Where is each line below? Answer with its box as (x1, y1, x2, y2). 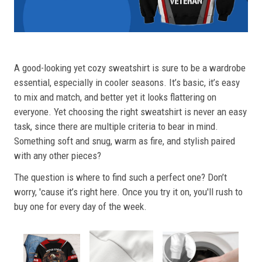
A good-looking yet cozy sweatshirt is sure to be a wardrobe (14, 61, 246, 74)
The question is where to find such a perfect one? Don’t (14, 171, 227, 183)
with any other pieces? (14, 149, 101, 161)
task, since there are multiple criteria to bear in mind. (14, 120, 218, 132)
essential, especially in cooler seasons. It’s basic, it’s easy (14, 76, 240, 88)
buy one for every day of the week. (14, 200, 147, 212)
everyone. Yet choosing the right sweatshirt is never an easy (14, 105, 247, 118)
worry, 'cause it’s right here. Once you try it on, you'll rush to (14, 185, 243, 198)
